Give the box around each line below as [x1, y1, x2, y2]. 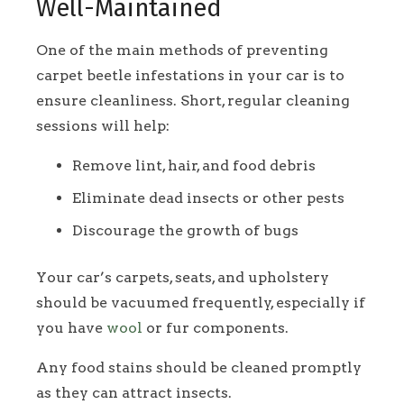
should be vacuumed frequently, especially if [36, 293, 365, 311]
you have [36, 318, 106, 336]
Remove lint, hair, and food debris [72, 156, 316, 174]
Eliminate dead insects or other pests [72, 188, 344, 207]
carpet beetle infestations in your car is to [36, 66, 344, 84]
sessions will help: [36, 116, 170, 134]
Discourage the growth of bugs [72, 221, 298, 239]
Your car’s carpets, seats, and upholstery [36, 268, 329, 286]
